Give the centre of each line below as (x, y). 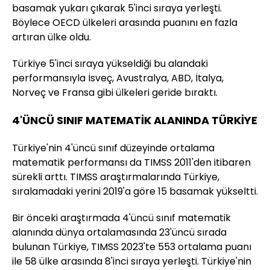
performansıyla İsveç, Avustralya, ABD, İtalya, (118, 78)
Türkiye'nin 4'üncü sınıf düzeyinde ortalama (113, 148)
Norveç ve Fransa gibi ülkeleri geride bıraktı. (115, 93)
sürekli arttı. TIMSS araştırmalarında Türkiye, (116, 177)
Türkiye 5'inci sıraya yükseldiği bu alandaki (110, 64)
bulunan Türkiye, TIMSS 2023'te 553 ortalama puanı (132, 247)
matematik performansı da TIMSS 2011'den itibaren (131, 163)
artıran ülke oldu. (52, 37)
